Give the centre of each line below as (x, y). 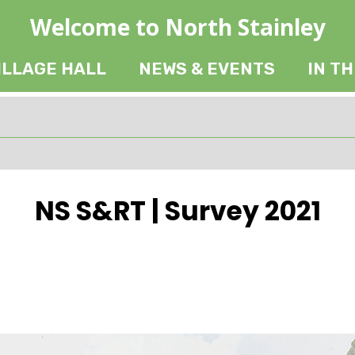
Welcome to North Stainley (177, 27)
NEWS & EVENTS (207, 69)
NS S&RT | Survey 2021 (177, 211)
